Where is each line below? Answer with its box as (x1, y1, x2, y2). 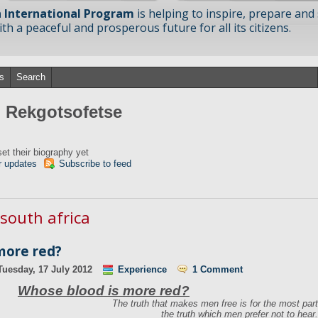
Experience (118, 264, 167, 275)
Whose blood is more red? (18, 283, 190, 298)
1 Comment (192, 264, 243, 275)
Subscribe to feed (59, 158, 131, 169)
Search (16, 72, 45, 82)
